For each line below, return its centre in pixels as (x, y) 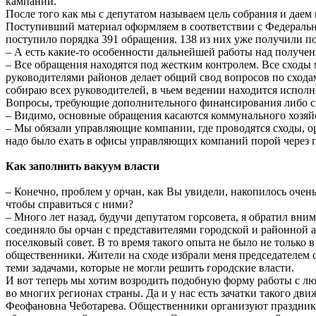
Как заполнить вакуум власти (83, 166)
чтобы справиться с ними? (69, 204)
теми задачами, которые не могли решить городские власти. (150, 267)
